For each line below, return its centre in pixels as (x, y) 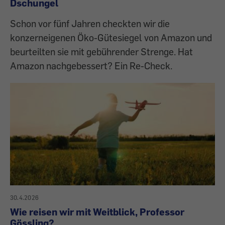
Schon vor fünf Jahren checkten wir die (90, 23)
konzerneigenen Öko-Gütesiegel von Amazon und (111, 37)
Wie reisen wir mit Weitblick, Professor (97, 211)
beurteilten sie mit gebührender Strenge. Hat (101, 51)
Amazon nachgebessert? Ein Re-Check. (91, 65)
